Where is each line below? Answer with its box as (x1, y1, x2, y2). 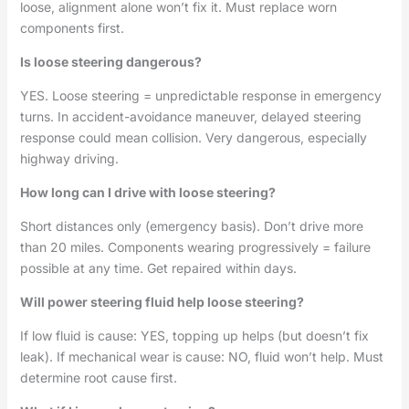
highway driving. (19, 151, 119, 167)
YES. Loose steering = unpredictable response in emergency (19, 88, 382, 104)
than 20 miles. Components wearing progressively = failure (19, 239, 371, 256)
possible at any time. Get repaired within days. (19, 260, 297, 277)
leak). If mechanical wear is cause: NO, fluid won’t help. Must (19, 349, 383, 365)
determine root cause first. (19, 370, 177, 386)
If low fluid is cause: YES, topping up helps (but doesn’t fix (19, 328, 369, 344)
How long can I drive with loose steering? (19, 184, 276, 201)
